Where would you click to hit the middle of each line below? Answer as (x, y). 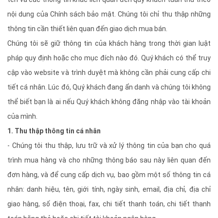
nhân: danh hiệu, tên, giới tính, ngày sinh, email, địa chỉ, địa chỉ (109, 189)
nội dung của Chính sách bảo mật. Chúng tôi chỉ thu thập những (109, 14)
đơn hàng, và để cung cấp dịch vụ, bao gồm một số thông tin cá (109, 175)
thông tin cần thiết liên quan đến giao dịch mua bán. (87, 29)
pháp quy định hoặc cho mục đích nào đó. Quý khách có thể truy (109, 58)
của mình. (22, 116)
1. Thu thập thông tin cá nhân (55, 131)
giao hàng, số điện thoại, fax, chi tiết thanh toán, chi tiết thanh (109, 204)
